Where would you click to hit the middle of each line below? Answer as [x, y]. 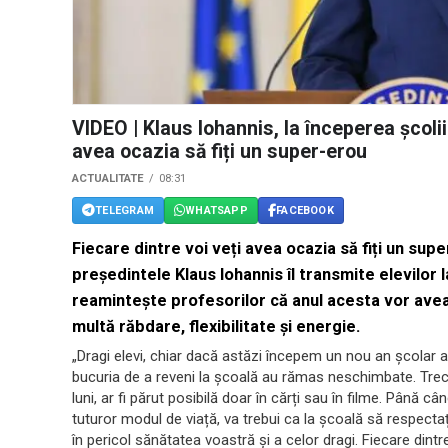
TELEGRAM [124, 210]
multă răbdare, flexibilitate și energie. [216, 327]
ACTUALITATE [108, 179]
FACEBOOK [305, 210]
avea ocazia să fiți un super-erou [219, 152]
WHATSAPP [216, 210]
